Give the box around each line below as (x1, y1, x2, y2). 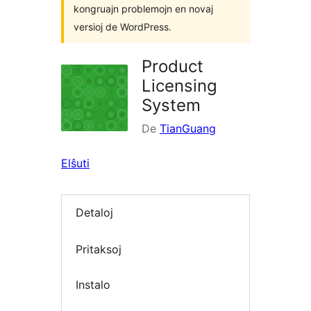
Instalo (76, 278, 110, 292)
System (142, 95, 201, 115)
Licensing (142, 76, 217, 96)
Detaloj (76, 205, 113, 220)
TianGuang (160, 121, 216, 135)
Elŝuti (61, 156, 90, 170)
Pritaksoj (76, 242, 121, 256)
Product (142, 56, 203, 76)
